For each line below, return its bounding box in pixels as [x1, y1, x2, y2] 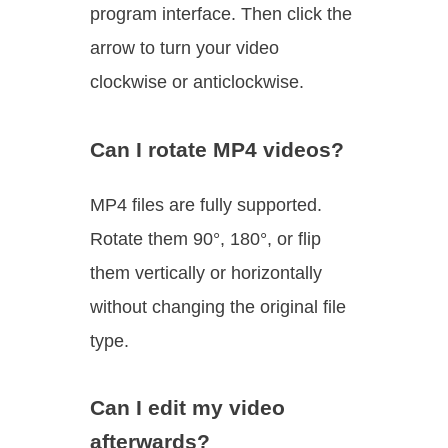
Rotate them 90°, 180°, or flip [90, 228, 321, 249]
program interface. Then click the [90, 4, 352, 24]
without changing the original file [90, 296, 346, 317]
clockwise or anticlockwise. [90, 72, 304, 92]
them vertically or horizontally [90, 262, 322, 283]
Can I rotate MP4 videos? [90, 137, 344, 161]
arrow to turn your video [90, 38, 279, 58]
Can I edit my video [90, 396, 285, 420]
